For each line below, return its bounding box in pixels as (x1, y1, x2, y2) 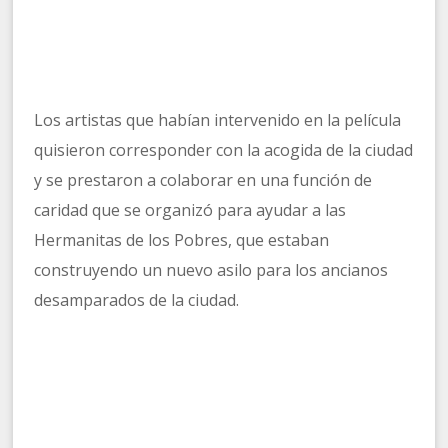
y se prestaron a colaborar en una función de (34, 169, 373, 192)
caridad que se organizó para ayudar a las (34, 199, 347, 222)
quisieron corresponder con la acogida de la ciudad (34, 139, 414, 162)
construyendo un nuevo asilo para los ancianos (34, 259, 389, 282)
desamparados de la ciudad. (34, 289, 240, 312)
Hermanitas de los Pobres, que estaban (34, 229, 330, 252)
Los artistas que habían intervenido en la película (34, 109, 402, 132)
